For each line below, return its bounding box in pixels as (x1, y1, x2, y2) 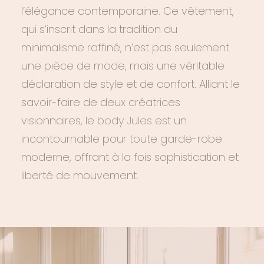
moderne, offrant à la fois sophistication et (21, 150, 239, 164)
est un (152, 113, 187, 128)
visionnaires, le (21, 113, 94, 128)
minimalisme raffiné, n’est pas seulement (21, 40, 229, 55)
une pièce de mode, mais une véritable (21, 58, 225, 73)
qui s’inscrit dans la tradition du (21, 22, 177, 37)
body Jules (94, 113, 152, 128)
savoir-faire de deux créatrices (21, 95, 180, 110)
